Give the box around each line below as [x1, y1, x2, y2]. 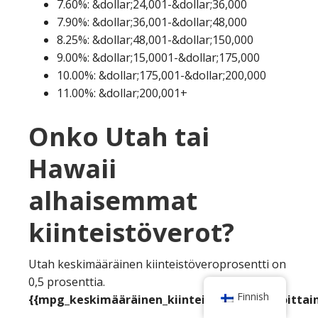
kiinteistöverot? [28, 214, 234, 250]
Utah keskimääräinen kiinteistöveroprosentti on [28, 256, 286, 272]
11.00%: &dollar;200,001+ [57, 84, 187, 101]
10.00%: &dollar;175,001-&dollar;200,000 [57, 67, 266, 83]
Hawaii [28, 150, 116, 186]
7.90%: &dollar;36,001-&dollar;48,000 [57, 13, 247, 30]
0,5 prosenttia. [28, 273, 105, 290]
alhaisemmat [28, 182, 197, 218]
